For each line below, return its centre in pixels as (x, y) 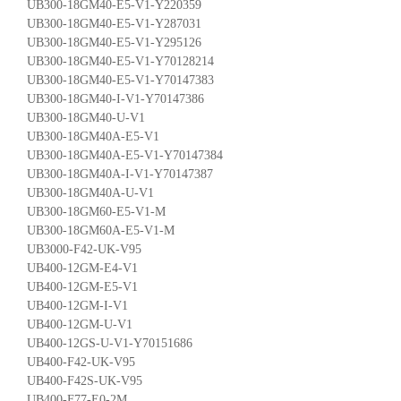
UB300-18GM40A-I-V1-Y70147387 (120, 174)
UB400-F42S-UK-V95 (85, 380)
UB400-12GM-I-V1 (77, 305)
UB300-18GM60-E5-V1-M (96, 211)
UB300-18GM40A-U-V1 (90, 192)
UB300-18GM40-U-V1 (86, 117)
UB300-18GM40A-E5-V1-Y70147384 (125, 155)
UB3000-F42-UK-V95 (84, 249)
